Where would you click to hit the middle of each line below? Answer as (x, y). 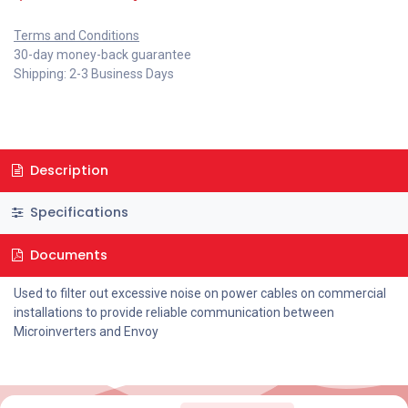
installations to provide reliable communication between (174, 312)
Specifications (77, 213)
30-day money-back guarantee (102, 55)
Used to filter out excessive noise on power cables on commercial (200, 293)
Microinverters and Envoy (86, 331)
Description (67, 170)
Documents (66, 255)
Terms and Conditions (76, 36)
